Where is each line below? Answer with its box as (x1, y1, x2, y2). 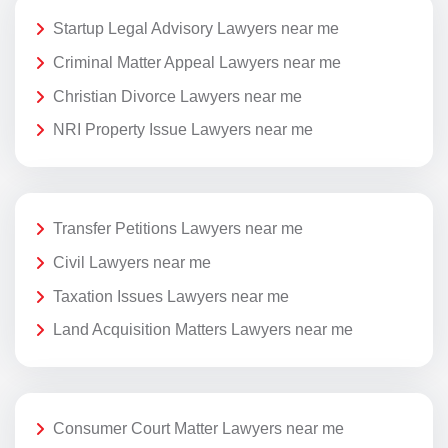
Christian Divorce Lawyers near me (53, 87, 302, 105)
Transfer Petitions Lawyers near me (53, 220, 303, 238)
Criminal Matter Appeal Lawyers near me (53, 53, 341, 71)
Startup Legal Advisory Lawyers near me (53, 20, 339, 38)
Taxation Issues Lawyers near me (53, 287, 289, 305)
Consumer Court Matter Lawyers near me (53, 420, 344, 438)
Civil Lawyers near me (53, 253, 211, 271)
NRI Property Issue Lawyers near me (53, 121, 313, 139)
